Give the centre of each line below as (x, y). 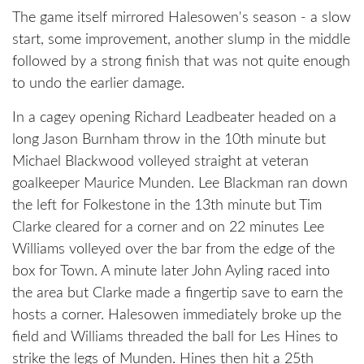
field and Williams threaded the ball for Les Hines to (175, 338)
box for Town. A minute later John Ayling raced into (171, 272)
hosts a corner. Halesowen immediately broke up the (177, 316)
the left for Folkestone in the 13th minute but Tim (167, 206)
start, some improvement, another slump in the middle (181, 40)
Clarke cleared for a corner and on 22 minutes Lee (168, 228)
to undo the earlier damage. (98, 84)
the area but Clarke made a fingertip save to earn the (178, 294)
